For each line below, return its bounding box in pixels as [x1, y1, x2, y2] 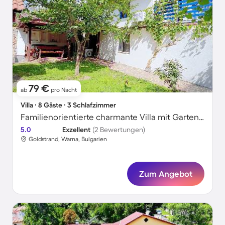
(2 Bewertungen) [92, 126, 145, 134]
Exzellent [62, 126, 90, 134]
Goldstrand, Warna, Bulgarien [29, 136, 107, 142]
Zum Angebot [139, 169, 192, 178]
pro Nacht [49, 86, 77, 93]
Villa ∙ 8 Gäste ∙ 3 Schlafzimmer [21, 101, 116, 109]
